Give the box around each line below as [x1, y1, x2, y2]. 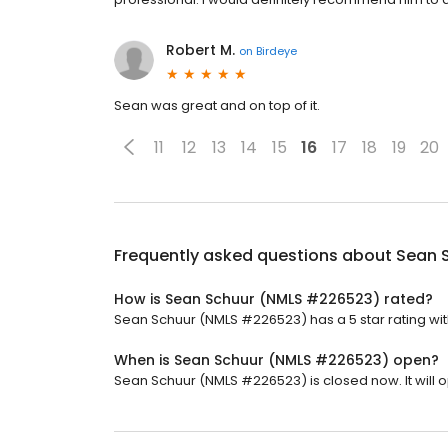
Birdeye [256, 42, 297, 59]
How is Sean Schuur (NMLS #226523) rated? [114, 289, 433, 309]
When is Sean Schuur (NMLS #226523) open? [114, 350, 439, 370]
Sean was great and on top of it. [114, 96, 320, 115]
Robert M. [166, 40, 235, 60]
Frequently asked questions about [114, 244, 396, 267]
